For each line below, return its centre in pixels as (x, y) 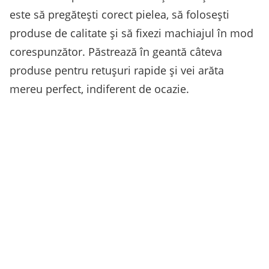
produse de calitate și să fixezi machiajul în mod (131, 33)
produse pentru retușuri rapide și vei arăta (117, 70)
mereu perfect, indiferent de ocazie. (99, 89)
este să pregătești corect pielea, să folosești (119, 14)
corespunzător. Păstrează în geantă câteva (116, 51)
